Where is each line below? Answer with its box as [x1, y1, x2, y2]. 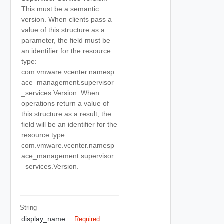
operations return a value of [21, 99, 109, 107]
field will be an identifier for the [21, 120, 117, 128]
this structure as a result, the [21, 110, 111, 118]
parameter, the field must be [21, 36, 110, 44]
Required [74, 215, 100, 223]
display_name [21, 215, 65, 223]
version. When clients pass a [21, 15, 112, 23]
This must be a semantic [21, 5, 99, 13]
